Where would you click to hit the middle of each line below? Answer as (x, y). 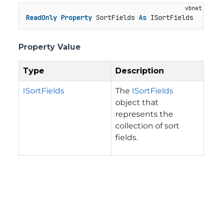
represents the (144, 114)
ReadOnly (41, 18)
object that (137, 102)
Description (140, 71)
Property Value (50, 47)
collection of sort (147, 126)
